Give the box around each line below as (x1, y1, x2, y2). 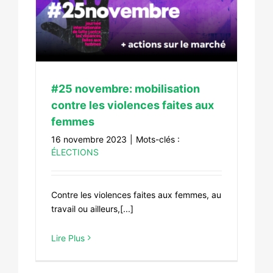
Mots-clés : (136, 133, 180, 144)
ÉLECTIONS (51, 146, 99, 157)
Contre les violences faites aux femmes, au (51, 189, 221, 200)
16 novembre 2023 (51, 133, 127, 144)
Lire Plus (51, 232, 85, 243)
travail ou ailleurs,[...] (51, 203, 133, 214)
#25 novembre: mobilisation (51, 82, 200, 95)
